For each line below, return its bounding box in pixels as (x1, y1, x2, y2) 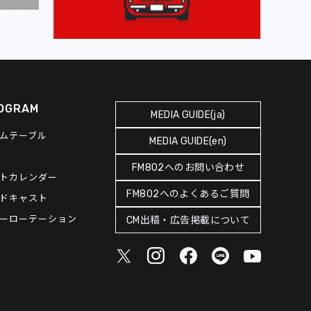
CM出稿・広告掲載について (126, 215, 251, 227)
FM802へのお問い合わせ (131, 162, 245, 174)
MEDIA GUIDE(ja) (151, 109, 226, 121)
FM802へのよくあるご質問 (126, 188, 250, 201)
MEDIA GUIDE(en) (149, 135, 227, 148)
